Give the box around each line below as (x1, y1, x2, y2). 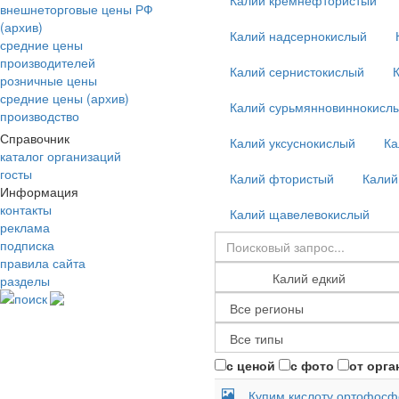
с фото (290, 356, 334, 374)
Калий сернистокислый (230, 62, 364, 80)
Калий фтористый (230, 169, 334, 187)
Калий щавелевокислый (230, 205, 370, 223)
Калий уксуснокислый (230, 134, 355, 151)
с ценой (226, 356, 275, 374)
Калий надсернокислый (230, 27, 367, 45)
